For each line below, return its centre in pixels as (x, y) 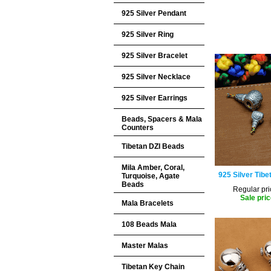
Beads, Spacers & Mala (162, 119)
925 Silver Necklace (156, 77)
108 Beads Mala (149, 224)
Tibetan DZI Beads (153, 146)
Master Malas (145, 246)
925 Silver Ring (148, 34)
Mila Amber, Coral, (153, 168)
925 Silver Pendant (154, 13)
